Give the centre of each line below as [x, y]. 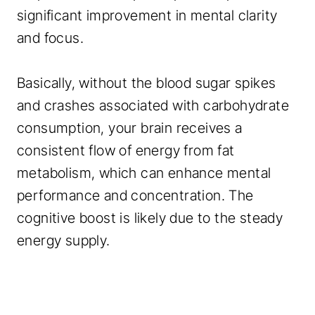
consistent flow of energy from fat [126, 150]
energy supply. [64, 240]
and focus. [51, 38]
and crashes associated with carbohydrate [153, 105]
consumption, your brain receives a [130, 128]
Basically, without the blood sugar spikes [147, 83]
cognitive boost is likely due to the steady [150, 218]
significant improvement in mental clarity [147, 15]
